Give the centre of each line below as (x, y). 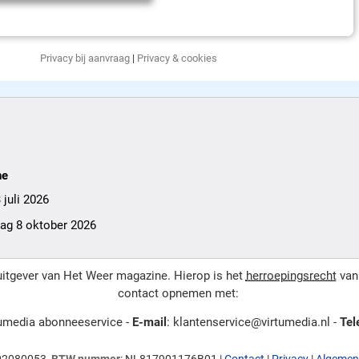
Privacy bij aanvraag (85, 58)
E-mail (149, 322)
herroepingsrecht (291, 276)
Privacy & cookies (177, 58)
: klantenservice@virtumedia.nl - (253, 322)
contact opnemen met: (178, 293)
